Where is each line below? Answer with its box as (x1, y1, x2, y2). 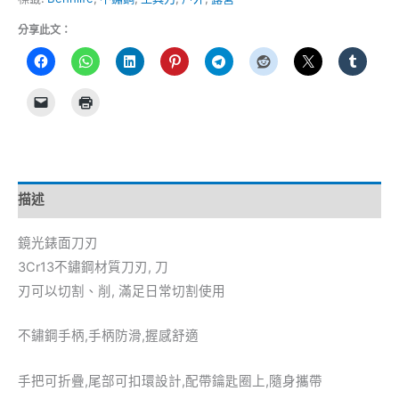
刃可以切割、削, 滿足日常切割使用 (18, 282, 225, 299)
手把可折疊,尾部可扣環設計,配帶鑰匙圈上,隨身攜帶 (18, 372, 322, 389)
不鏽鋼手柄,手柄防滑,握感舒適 (18, 328, 199, 345)
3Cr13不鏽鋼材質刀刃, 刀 (18, 258, 168, 275)
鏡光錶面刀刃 (18, 234, 98, 251)
